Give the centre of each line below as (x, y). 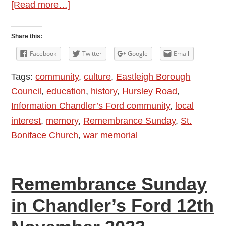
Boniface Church (45, 135)
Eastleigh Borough (153, 76)
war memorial (111, 135)
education (66, 91)
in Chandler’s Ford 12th (113, 205)
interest (26, 120)
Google (138, 53)
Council (26, 91)
